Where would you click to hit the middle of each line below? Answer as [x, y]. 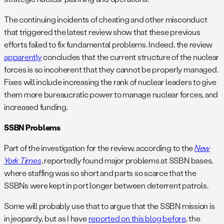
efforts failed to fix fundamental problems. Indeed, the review [108, 44]
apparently [23, 56]
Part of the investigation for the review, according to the [99, 147]
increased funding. [36, 106]
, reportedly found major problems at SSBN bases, [127, 160]
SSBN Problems [32, 127]
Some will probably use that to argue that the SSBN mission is [109, 205]
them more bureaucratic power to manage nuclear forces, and [111, 94]
